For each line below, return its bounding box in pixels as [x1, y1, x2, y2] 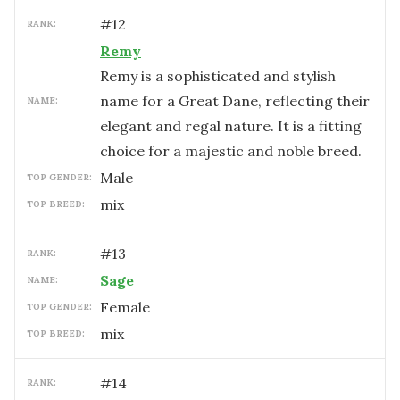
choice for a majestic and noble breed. [100, 142, 362, 160]
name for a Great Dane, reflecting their [100, 92, 370, 110]
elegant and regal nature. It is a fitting [100, 117, 362, 135]
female [109, 298, 150, 316]
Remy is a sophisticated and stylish [100, 67, 336, 85]
